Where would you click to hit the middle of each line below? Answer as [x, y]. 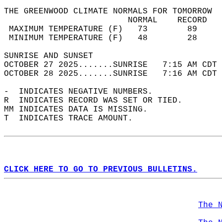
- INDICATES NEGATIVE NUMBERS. [83, 92]
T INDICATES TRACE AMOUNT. [73, 118]
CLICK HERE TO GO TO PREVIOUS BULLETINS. [101, 169]
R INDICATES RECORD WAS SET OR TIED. [98, 101]
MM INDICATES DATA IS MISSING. [81, 110]
